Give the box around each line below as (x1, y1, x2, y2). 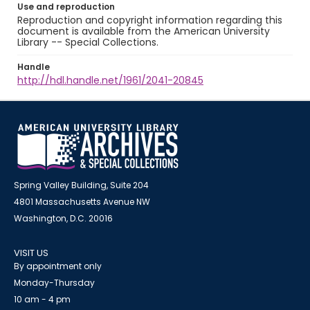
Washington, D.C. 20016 (14, 212, 113, 224)
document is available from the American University (17, 24, 270, 38)
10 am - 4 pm (14, 293, 71, 305)
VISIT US (14, 246, 48, 259)
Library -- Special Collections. (17, 35, 158, 49)
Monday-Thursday (14, 277, 95, 289)
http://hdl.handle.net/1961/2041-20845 (17, 73, 203, 87)
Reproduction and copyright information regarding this (17, 13, 282, 27)
